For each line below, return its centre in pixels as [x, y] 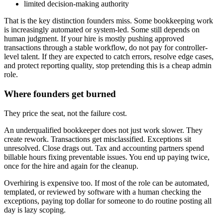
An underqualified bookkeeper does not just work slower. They [103, 130]
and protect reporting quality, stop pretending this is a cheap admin [108, 66]
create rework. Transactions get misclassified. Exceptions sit [98, 139]
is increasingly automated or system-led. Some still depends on [102, 30]
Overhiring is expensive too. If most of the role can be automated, [107, 183]
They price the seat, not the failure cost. [65, 113]
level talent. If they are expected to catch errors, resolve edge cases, [109, 57]
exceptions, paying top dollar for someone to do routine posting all [108, 201]
